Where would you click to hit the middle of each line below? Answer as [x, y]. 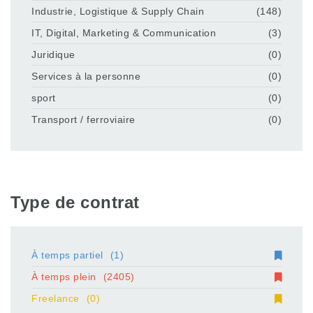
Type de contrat [75, 203]
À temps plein [64, 277]
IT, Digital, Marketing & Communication [124, 32]
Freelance [56, 299]
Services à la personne [86, 76]
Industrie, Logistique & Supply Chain [118, 11]
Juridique [53, 54]
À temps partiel [67, 255]
